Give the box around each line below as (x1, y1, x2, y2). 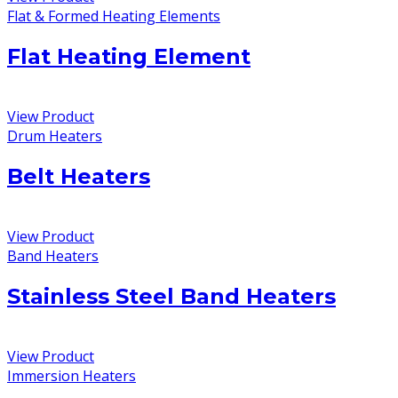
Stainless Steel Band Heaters (7, 283, 336, 309)
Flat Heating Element (7, 44, 251, 70)
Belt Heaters (7, 163, 150, 189)
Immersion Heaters (7, 365, 136, 386)
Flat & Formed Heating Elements (7, 6, 220, 27)
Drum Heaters (7, 126, 102, 147)
